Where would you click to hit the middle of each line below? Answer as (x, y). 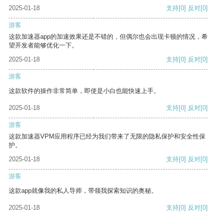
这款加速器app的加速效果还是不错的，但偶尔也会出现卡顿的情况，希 (108, 37)
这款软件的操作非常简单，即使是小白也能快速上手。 (84, 91)
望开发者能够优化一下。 (43, 46)
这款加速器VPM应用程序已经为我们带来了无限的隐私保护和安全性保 (107, 137)
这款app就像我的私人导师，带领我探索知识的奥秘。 (83, 191)
